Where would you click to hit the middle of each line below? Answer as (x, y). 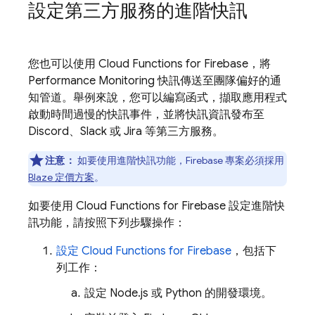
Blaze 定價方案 (61, 177)
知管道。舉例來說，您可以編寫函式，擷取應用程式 (157, 98)
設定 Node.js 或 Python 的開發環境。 (178, 293)
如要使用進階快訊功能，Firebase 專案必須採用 (179, 160)
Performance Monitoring (91, 81)
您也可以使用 (63, 64)
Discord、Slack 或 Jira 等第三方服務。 (126, 131)
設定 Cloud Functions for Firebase (144, 251)
